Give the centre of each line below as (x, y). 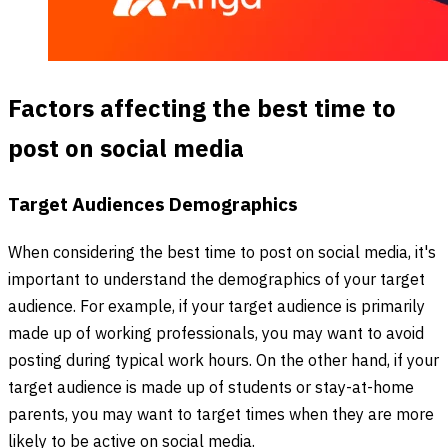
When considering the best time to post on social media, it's (222, 253)
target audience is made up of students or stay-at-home (211, 388)
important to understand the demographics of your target (216, 280)
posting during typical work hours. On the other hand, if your (223, 361)
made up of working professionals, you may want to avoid (216, 334)
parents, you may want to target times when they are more (221, 415)
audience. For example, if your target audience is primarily (216, 307)
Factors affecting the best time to (202, 109)
